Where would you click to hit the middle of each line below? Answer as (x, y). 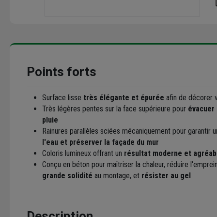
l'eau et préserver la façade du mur (101, 142)
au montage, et (117, 176)
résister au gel (166, 176)
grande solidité (67, 176)
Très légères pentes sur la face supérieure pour (115, 109)
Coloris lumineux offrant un (83, 154)
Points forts (62, 72)
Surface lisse (63, 98)
